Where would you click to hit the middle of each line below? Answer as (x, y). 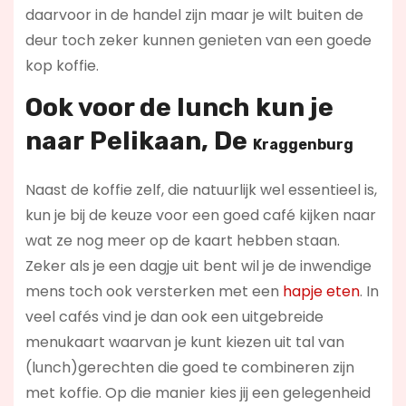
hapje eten (321, 291)
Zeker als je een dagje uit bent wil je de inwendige (198, 266)
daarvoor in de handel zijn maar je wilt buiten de (194, 15)
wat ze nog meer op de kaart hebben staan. (182, 240)
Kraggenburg (303, 144)
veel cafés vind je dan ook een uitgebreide (174, 316)
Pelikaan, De (171, 140)
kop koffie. (62, 66)
